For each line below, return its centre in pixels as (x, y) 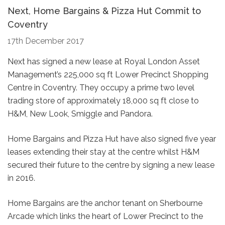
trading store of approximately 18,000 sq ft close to (103, 100)
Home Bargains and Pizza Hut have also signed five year (112, 139)
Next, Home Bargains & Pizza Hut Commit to (104, 11)
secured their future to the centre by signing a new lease (111, 165)
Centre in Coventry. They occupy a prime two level (101, 87)
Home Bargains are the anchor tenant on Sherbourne (105, 203)
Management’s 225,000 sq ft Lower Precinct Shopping (108, 74)
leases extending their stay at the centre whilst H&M (103, 152)
